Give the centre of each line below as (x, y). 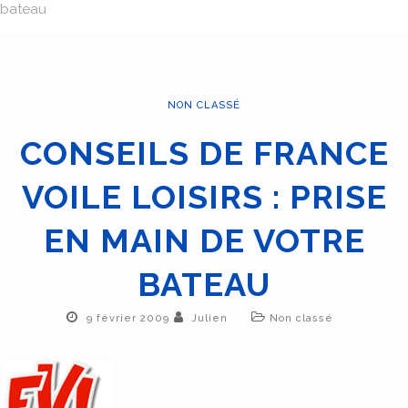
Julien (209, 318)
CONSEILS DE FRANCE (204, 153)
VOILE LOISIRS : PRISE (204, 197)
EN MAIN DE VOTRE (204, 240)
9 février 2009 (127, 318)
